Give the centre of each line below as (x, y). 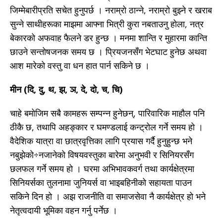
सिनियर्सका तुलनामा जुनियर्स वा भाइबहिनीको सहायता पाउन (101, 183)
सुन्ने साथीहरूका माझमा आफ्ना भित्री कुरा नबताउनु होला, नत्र (107, 24)
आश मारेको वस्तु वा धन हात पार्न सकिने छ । (80, 66)
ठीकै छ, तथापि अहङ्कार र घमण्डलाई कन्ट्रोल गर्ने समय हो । (107, 127)
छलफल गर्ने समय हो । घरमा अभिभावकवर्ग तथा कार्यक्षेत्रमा (102, 169)
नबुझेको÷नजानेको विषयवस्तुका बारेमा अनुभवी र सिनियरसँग (102, 155)
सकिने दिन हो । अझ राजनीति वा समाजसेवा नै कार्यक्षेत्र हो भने (108, 196)
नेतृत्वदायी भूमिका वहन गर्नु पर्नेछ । (64, 210)
